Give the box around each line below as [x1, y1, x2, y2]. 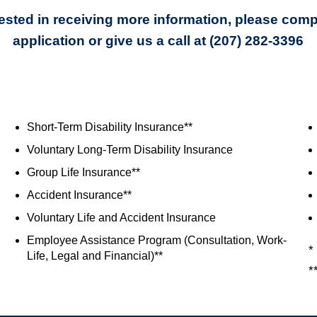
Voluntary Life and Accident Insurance [27, 212, 217, 224]
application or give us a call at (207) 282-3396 [13, 33, 304, 49]
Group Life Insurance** [27, 166, 141, 179]
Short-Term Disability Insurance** [27, 121, 193, 134]
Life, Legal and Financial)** [27, 250, 163, 263]
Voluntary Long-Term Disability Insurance [27, 144, 234, 156]
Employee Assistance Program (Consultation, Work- [27, 234, 287, 247]
